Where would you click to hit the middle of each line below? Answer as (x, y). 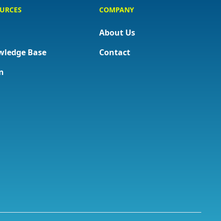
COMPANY (117, 10)
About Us (117, 33)
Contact (115, 52)
